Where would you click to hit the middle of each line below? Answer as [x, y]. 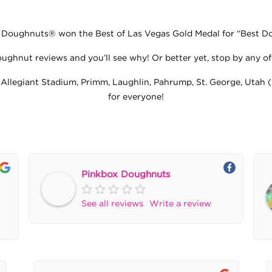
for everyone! [136, 96]
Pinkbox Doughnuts [125, 174]
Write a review [180, 203]
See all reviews [112, 203]
